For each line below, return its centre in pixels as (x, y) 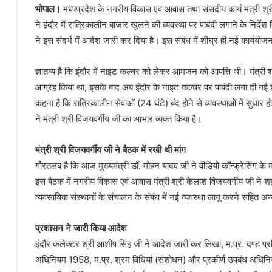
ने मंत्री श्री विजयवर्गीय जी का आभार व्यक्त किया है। (119, 119)
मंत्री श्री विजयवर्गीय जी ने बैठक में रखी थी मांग (110, 150)
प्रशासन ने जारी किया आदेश (81, 228)
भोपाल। (48, 9)
